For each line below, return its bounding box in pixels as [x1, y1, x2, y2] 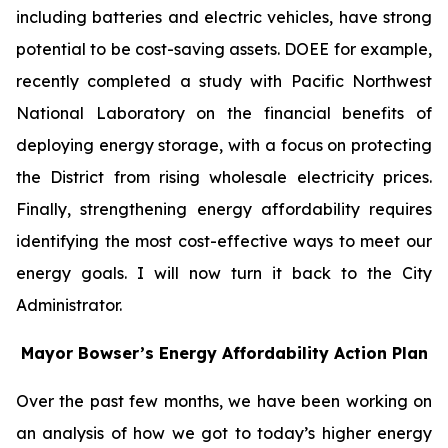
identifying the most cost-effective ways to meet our [16, 231, 432, 251]
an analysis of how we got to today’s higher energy [16, 423, 432, 443]
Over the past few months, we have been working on [16, 391, 432, 411]
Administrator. [16, 295, 122, 315]
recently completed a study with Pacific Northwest [16, 71, 432, 91]
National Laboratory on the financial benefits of [16, 103, 432, 123]
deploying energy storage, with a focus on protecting [16, 135, 432, 155]
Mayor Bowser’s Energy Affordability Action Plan [20, 343, 428, 363]
